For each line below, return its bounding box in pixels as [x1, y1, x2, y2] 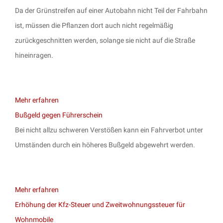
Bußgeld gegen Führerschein [15, 111, 103, 119]
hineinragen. [15, 51, 53, 59]
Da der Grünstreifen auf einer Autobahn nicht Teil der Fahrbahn [15, 6, 208, 14]
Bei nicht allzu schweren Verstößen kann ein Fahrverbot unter [15, 125, 203, 134]
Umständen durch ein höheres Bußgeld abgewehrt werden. [15, 140, 195, 149]
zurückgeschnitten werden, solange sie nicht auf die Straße [15, 36, 195, 44]
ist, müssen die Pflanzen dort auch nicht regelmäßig [15, 21, 173, 29]
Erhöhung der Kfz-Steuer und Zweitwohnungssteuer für [15, 200, 185, 209]
